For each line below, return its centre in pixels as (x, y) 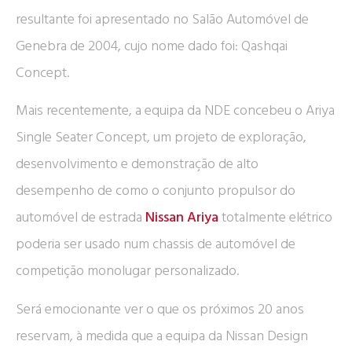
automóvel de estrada (81, 218)
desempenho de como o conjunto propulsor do (156, 191)
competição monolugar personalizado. (127, 271)
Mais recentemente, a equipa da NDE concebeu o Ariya (175, 111)
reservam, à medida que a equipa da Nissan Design (162, 335)
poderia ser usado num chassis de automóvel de (156, 244)
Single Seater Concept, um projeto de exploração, (161, 137)
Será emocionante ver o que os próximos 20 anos (160, 309)
